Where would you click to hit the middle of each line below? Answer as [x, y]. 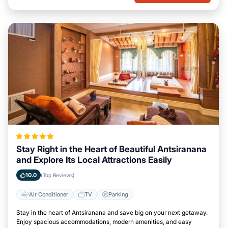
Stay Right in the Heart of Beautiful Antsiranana [111, 149]
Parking [118, 194]
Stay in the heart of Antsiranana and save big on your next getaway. [112, 212]
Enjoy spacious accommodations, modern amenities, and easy [104, 222]
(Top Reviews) [58, 175]
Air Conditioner [49, 194]
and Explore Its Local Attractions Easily [94, 160]
